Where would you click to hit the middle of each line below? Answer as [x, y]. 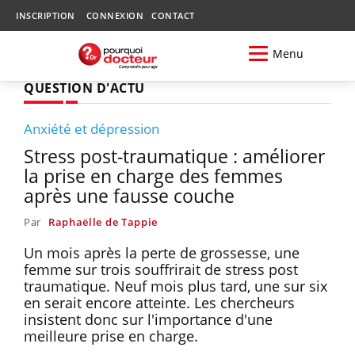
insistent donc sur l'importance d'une [148, 319]
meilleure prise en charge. [113, 336]
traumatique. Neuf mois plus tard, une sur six [176, 286]
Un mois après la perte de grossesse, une [162, 252]
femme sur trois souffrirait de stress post [161, 269]
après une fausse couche [129, 195]
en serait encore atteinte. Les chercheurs [159, 302]
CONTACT [173, 15]
